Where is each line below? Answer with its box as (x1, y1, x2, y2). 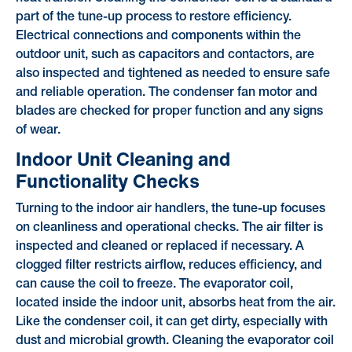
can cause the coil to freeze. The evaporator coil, (15, 279, 293, 291)
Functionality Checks (15, 167, 200, 196)
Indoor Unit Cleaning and (15, 145, 230, 174)
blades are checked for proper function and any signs (15, 106, 323, 118)
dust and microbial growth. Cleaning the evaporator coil (15, 335, 334, 347)
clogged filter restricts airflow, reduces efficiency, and (15, 260, 322, 272)
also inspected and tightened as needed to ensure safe (15, 68, 330, 80)
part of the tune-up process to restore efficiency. (15, 12, 291, 24)
